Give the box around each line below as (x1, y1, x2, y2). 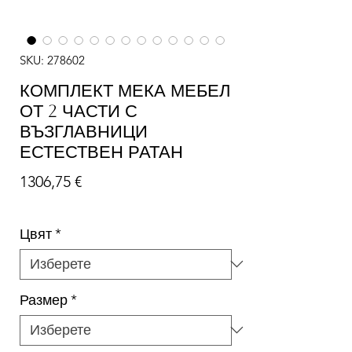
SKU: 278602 (20, 52, 85, 68)
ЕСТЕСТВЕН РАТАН (20, 141, 183, 162)
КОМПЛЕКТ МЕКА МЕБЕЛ (20, 80, 230, 101)
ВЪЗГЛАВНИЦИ (20, 121, 148, 141)
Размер (20, 291, 68, 309)
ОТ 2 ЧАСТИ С (20, 101, 137, 121)
